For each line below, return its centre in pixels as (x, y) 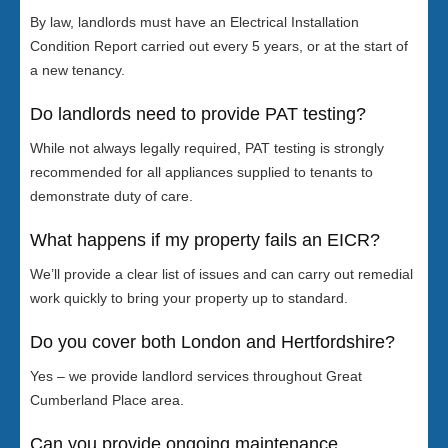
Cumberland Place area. (107, 400)
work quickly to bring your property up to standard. (189, 298)
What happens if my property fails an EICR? (205, 240)
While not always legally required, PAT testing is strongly (207, 148)
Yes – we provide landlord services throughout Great (196, 376)
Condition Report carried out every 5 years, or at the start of (219, 46)
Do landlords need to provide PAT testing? (198, 114)
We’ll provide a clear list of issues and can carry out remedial (221, 274)
